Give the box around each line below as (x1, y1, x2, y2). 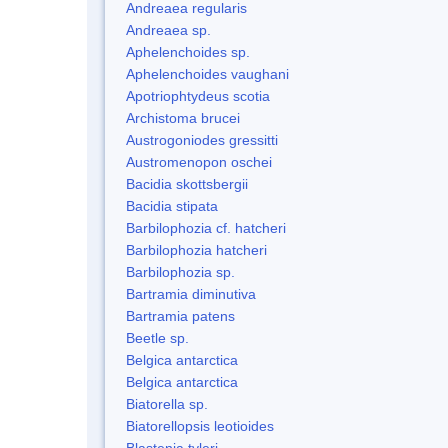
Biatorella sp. (126, 395, 208, 412)
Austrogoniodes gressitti (126, 131, 278, 148)
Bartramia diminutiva (126, 285, 256, 302)
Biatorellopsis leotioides (126, 417, 274, 434)
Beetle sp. (126, 329, 189, 346)
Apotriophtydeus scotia (126, 87, 270, 104)
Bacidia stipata (126, 197, 218, 214)
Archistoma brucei (126, 109, 240, 126)
